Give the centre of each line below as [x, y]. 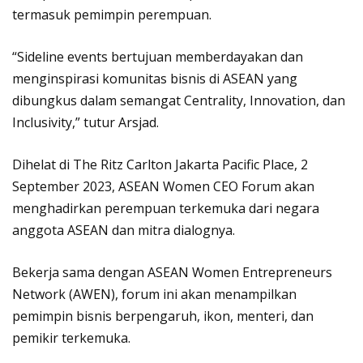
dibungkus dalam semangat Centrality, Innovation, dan [179, 100]
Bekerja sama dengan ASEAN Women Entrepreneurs [172, 272]
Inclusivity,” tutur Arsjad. [85, 122]
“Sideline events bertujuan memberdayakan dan [158, 56]
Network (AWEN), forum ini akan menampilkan [154, 294]
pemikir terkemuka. [71, 337]
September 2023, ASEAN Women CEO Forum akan [163, 186]
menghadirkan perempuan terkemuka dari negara [166, 208]
